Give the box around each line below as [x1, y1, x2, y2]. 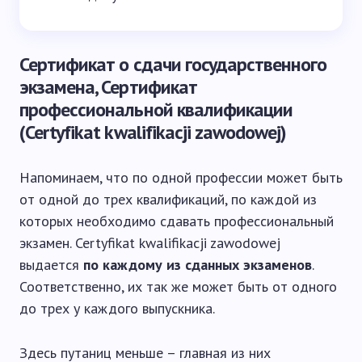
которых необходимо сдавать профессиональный [19, 211, 334, 230]
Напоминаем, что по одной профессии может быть [19, 167, 343, 187]
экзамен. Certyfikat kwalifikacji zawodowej [19, 233, 280, 252]
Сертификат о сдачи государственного [19, 51, 327, 77]
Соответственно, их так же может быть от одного [19, 276, 337, 296]
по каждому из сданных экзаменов [83, 255, 312, 274]
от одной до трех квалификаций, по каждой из [19, 189, 317, 208]
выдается [19, 255, 83, 274]
